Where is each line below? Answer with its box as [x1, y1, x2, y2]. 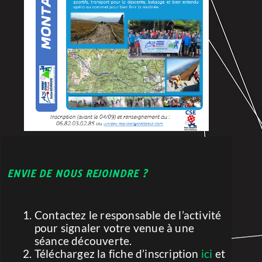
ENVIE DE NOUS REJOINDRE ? [7, 167, 147, 180]
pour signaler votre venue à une [34, 221, 194, 235]
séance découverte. [34, 234, 132, 247]
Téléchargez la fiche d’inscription [34, 247, 201, 260]
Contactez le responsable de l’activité [34, 208, 222, 222]
